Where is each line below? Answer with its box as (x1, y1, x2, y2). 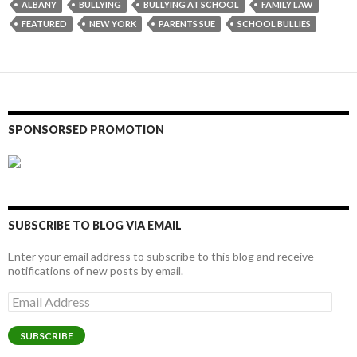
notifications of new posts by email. (8, 264, 183, 278)
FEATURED (22, 18, 67, 29)
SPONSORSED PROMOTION (8, 122, 164, 136)
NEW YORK (89, 18, 136, 29)
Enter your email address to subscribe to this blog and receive (8, 249, 314, 264)
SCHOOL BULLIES (237, 18, 311, 29)
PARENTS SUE (159, 18, 215, 29)
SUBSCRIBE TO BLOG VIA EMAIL (8, 218, 182, 233)
